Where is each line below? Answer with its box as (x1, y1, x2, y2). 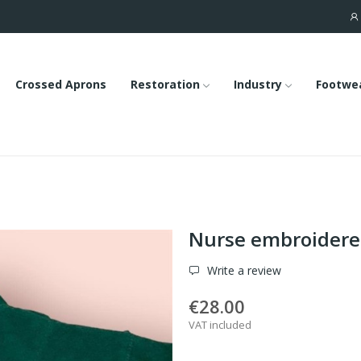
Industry (233, 77, 282, 92)
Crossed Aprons (15, 77, 106, 92)
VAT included (189, 317, 251, 332)
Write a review (204, 263, 281, 278)
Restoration (130, 77, 200, 92)
